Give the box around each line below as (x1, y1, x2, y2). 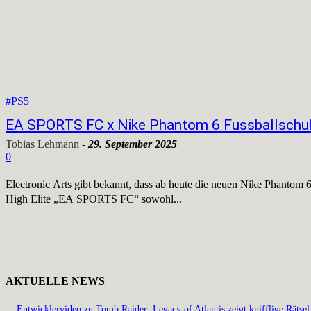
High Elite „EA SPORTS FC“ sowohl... (6, 193, 182, 205)
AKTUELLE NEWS (6, 275, 105, 287)
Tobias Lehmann (6, 138, 79, 151)
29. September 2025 (88, 138, 177, 151)
